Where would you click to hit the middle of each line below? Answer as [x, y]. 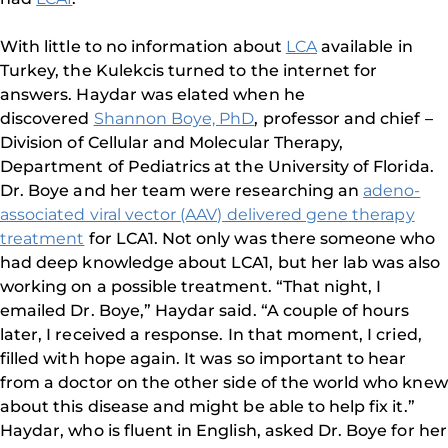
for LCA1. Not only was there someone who [260, 238]
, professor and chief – [343, 118]
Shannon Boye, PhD [174, 118]
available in [364, 46]
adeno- [392, 190]
